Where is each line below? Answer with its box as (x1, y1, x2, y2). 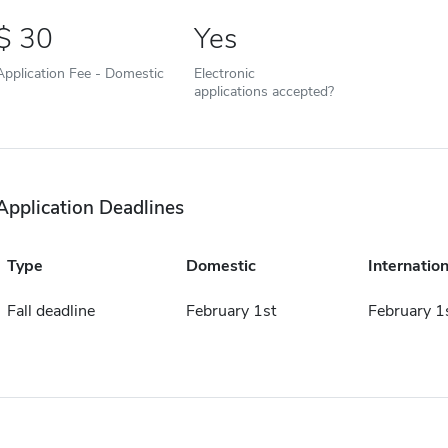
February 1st (185, 300, 276, 322)
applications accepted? (193, 81, 334, 101)
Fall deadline (6, 300, 95, 322)
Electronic (193, 63, 255, 83)
